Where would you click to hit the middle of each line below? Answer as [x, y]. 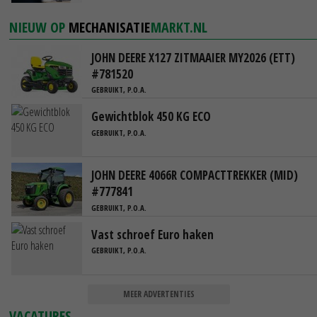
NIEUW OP [39, 27]
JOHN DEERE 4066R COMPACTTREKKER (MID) [195, 175]
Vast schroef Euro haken [152, 234]
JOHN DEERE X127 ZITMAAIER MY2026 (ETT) [193, 57]
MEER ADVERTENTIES [158, 294]
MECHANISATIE [110, 27]
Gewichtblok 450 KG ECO [151, 117]
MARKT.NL [179, 27]
